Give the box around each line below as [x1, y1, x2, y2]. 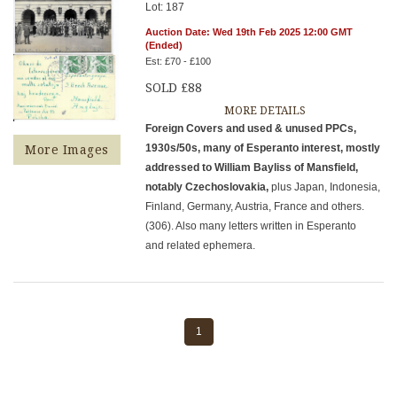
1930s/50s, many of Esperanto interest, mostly [145, 142, 381, 154]
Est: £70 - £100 [145, 56, 212, 66]
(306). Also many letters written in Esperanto [145, 220, 357, 232]
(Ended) [145, 40, 183, 51]
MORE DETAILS [223, 105, 306, 117]
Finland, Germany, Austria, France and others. [145, 200, 365, 213]
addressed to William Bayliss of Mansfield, [145, 161, 359, 174]
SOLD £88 [145, 81, 203, 95]
